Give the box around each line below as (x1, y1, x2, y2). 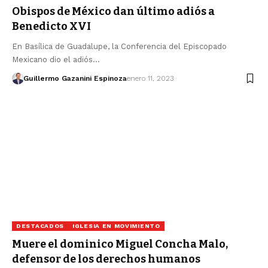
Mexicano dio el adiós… (12, 55, 100, 65)
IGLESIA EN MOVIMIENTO (72, 222, 160, 229)
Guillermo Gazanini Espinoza (23, 74, 127, 83)
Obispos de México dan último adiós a (12, 5, 215, 19)
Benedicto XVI (12, 20, 91, 33)
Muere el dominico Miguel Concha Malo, (12, 237, 228, 251)
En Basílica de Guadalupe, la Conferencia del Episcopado (12, 42, 227, 51)
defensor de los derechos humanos (12, 252, 200, 266)
